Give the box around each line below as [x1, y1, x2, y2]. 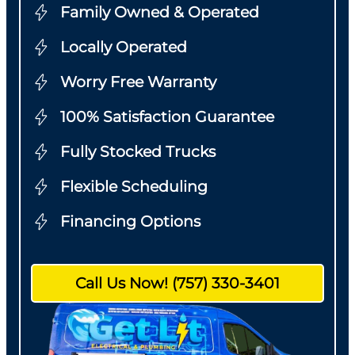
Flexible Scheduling [60, 177, 208, 197]
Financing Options [60, 212, 201, 231]
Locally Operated [60, 38, 188, 57]
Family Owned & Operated [60, 3, 260, 22]
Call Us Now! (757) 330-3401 [75, 273, 280, 292]
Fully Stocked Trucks [60, 143, 216, 162]
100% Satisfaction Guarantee [60, 108, 275, 127]
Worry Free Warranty [60, 73, 217, 92]
